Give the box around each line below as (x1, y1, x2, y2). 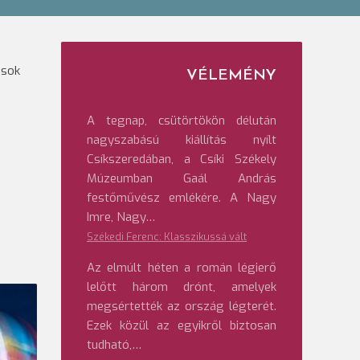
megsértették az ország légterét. (87, 298, 276, 314)
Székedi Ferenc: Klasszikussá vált (87, 230, 247, 243)
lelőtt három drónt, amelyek (87, 279, 276, 295)
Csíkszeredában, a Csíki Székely (87, 151, 276, 167)
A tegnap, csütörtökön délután (87, 112, 276, 129)
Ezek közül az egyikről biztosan (87, 317, 276, 333)
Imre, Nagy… (87, 209, 155, 225)
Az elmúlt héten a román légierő (87, 260, 276, 276)
